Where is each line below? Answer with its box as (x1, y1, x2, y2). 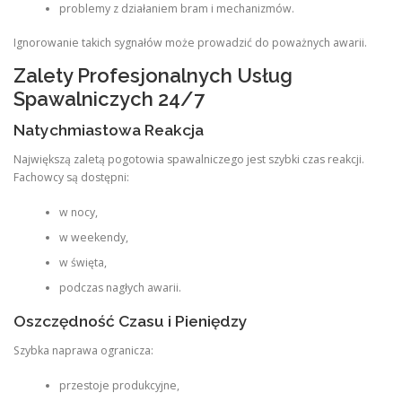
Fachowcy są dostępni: (13, 170, 129, 186)
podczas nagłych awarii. (58, 279, 181, 295)
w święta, (58, 254, 107, 270)
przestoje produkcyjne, (58, 377, 179, 393)
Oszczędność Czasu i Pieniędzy (13, 312, 248, 331)
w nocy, (58, 204, 98, 220)
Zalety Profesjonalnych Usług (13, 64, 293, 88)
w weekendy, (58, 229, 128, 245)
